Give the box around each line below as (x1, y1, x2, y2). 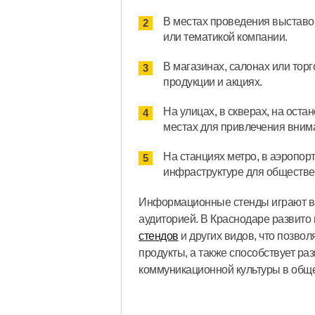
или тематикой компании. (163, 31, 288, 44)
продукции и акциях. (163, 76, 262, 89)
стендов (139, 230, 179, 243)
